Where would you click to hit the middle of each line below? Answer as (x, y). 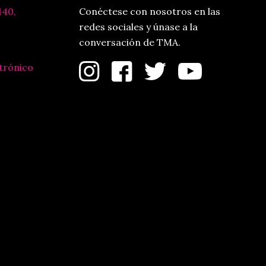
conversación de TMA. (129, 42)
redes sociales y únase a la (138, 26)
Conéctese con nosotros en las (149, 11)
